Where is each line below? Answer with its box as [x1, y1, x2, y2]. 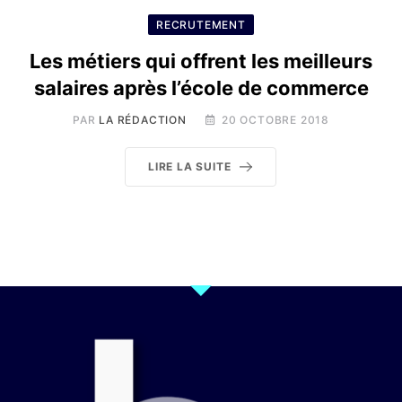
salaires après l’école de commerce [33, 76, 369, 100]
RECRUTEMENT [156, 18, 246, 31]
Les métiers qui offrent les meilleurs [30, 49, 372, 73]
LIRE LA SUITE [148, 160, 232, 173]
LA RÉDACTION [99, 113, 187, 127]
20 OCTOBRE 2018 [221, 113, 329, 127]
